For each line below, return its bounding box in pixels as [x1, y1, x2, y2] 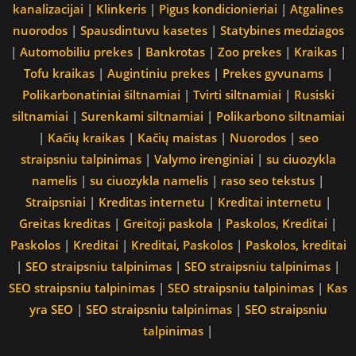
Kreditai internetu [217, 193, 322, 210]
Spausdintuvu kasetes [79, 21, 207, 38]
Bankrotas [145, 43, 205, 60]
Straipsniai [25, 193, 86, 210]
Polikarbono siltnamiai [215, 107, 345, 124]
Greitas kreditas [19, 215, 110, 231]
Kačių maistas [137, 129, 217, 145]
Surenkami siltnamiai [80, 107, 203, 124]
